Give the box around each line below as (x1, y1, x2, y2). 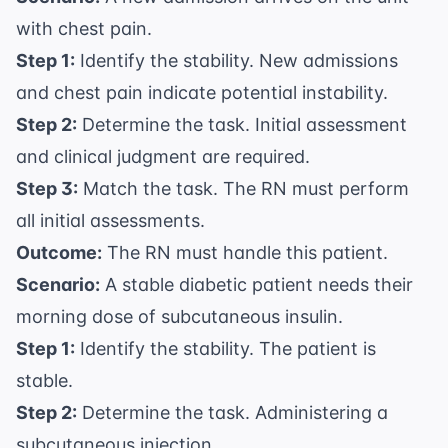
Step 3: (16, 178, 78, 200)
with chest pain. (16, 18, 152, 40)
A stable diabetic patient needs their (100, 274, 413, 296)
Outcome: (16, 242, 102, 264)
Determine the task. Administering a (77, 402, 388, 424)
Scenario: (16, 274, 100, 296)
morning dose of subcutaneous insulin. (16, 306, 343, 328)
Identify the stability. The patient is (75, 338, 376, 360)
